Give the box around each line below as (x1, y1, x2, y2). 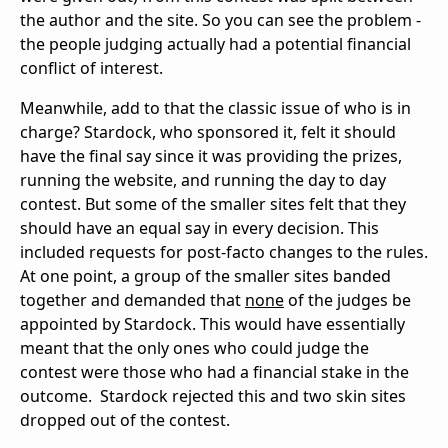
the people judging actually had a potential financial (20, 33, 411, 56)
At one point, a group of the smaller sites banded (20, 265, 391, 288)
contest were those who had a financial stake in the (20, 361, 409, 384)
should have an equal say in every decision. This (20, 217, 379, 240)
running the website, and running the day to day (20, 169, 386, 192)
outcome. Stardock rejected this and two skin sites (20, 385, 406, 408)
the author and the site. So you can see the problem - (20, 9, 421, 32)
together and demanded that (20, 289, 245, 312)
